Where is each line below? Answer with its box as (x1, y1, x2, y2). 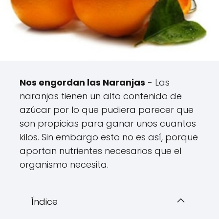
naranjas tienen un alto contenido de (20, 90, 182, 103)
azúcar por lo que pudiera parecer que (20, 104, 194, 116)
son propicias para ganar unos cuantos (20, 117, 196, 130)
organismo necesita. (20, 158, 109, 171)
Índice (31, 196, 58, 208)
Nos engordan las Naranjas (20, 76, 145, 89)
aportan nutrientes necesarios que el (20, 145, 181, 157)
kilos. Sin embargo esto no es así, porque (20, 131, 198, 144)
